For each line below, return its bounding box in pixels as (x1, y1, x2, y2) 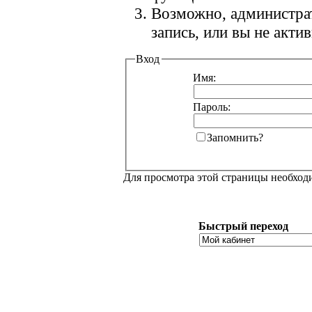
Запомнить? (207, 131, 264, 143)
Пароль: (193, 100, 231, 113)
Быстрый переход (198, 220, 289, 232)
